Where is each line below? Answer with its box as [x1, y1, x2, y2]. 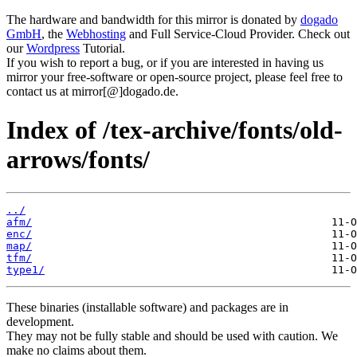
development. [6, 314, 74, 328]
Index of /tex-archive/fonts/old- [6, 116, 343, 145]
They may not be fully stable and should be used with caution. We [6, 328, 338, 343]
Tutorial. [80, 41, 125, 55]
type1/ [6, 263, 45, 276]
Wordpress [26, 41, 80, 55]
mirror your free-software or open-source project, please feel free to [6, 70, 343, 84]
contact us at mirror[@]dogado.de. [6, 84, 178, 98]
